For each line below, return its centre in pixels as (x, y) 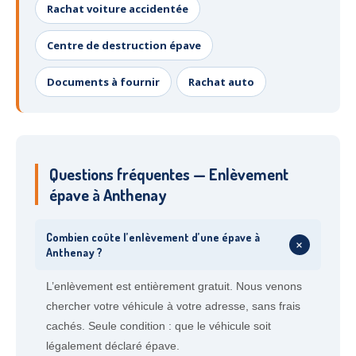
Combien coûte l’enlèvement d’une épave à (153, 237)
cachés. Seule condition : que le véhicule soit (159, 326)
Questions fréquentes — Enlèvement (169, 174)
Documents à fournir (103, 82)
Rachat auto (221, 82)
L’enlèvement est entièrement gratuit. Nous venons (174, 286)
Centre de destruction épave (124, 45)
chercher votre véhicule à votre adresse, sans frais (173, 306)
